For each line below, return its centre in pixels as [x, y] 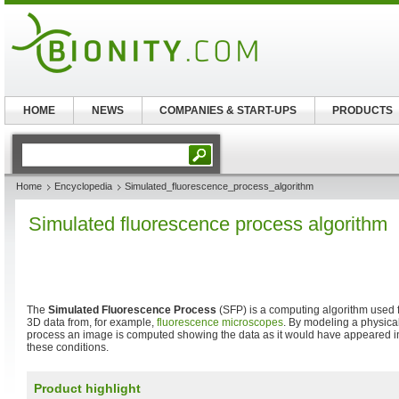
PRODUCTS [363, 110]
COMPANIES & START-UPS [228, 110]
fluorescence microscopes [220, 322]
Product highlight [87, 388]
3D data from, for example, [92, 322]
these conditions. [68, 347]
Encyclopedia [83, 186]
